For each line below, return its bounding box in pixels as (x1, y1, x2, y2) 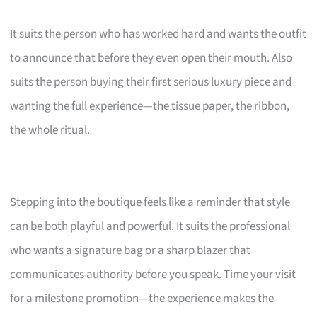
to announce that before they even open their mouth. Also (10, 50, 293, 67)
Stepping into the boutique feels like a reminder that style (10, 194, 291, 212)
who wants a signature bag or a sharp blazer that (10, 242, 251, 260)
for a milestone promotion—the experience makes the (10, 290, 275, 308)
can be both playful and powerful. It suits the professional (10, 218, 291, 236)
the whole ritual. (10, 122, 91, 139)
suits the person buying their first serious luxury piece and (10, 74, 292, 91)
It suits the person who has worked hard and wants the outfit (10, 25, 307, 43)
